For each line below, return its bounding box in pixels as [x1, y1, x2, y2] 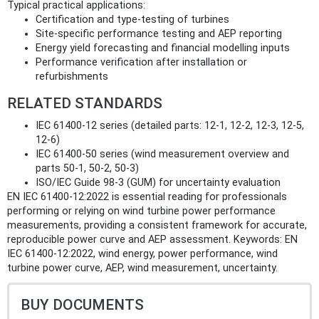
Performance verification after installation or [36, 56, 247, 68]
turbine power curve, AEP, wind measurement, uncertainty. [7, 261, 278, 274]
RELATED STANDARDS [7, 94, 162, 112]
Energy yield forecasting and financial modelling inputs [36, 41, 290, 54]
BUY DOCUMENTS [21, 296, 144, 313]
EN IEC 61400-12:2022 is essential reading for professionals [7, 190, 287, 203]
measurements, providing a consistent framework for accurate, [7, 219, 307, 231]
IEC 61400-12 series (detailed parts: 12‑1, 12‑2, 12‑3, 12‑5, [36, 119, 304, 132]
